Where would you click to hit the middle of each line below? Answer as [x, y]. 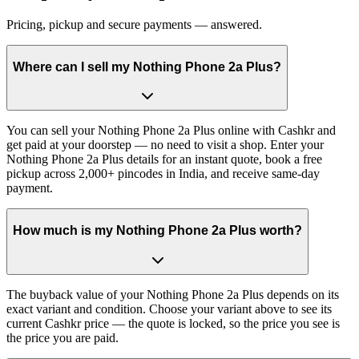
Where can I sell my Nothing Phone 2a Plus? [147, 67]
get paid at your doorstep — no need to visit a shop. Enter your [165, 145]
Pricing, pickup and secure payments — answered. [134, 25]
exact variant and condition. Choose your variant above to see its [169, 309]
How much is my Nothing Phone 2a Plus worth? [157, 230]
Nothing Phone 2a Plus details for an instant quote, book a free [164, 159]
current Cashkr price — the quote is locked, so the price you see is [173, 323]
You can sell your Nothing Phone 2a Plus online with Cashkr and [171, 131]
